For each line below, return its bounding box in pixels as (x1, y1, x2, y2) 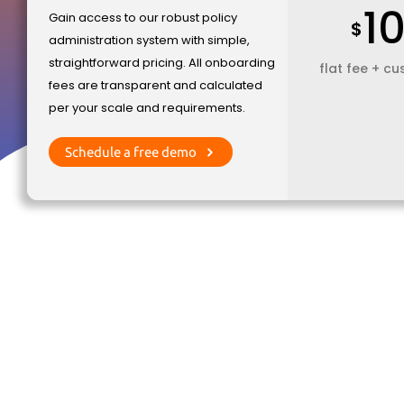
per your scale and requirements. (49, 99, 245, 117)
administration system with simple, (49, 32, 250, 50)
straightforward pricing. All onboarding (49, 54, 275, 72)
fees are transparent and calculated (49, 77, 262, 95)
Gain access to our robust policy (49, 9, 237, 27)
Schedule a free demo (65, 143, 197, 160)
